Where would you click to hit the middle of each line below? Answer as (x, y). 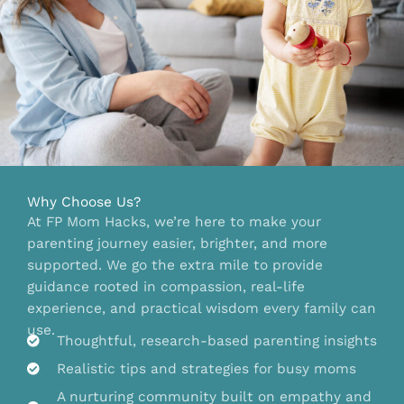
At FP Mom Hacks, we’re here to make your (174, 222)
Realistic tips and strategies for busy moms (206, 369)
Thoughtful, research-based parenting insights (216, 341)
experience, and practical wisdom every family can (202, 309)
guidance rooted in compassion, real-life (166, 287)
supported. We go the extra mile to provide (175, 266)
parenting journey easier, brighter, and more (177, 244)
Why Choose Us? (84, 202)
